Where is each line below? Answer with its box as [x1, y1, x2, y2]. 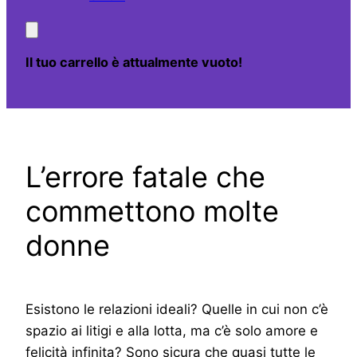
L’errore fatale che [25, 159, 265, 194]
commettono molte [25, 193, 279, 229]
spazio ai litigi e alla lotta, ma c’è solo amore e [25, 323, 318, 339]
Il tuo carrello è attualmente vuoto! [25, 54, 242, 71]
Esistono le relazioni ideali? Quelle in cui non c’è [25, 301, 328, 318]
